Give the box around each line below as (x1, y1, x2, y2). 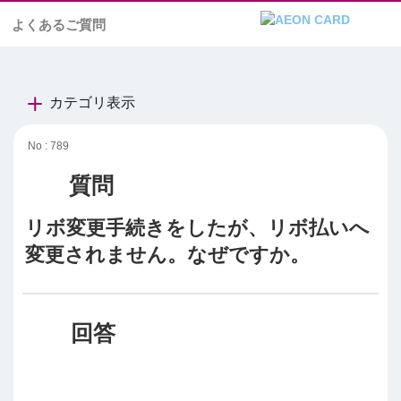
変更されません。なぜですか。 (25, 243, 310, 266)
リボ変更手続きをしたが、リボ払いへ (25, 216, 370, 239)
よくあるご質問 (12, 17, 106, 32)
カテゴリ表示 (49, 95, 135, 110)
